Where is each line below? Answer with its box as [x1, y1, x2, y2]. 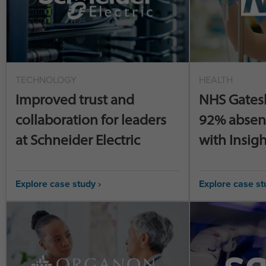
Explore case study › [15, 177, 101, 191]
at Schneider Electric [15, 131, 140, 148]
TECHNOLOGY [15, 73, 77, 87]
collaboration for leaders [15, 111, 166, 128]
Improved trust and [15, 91, 134, 108]
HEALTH [198, 73, 233, 87]
